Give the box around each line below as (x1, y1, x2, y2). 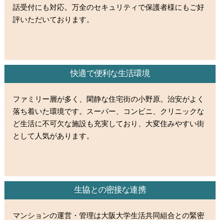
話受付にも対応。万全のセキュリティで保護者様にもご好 (13, 3, 205, 12)
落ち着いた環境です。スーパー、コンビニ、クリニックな (13, 107, 205, 116)
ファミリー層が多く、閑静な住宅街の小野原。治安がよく (13, 95, 205, 104)
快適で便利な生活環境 (70, 69, 150, 79)
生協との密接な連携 (74, 185, 146, 195)
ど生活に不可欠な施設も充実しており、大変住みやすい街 (13, 119, 205, 128)
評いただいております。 (13, 15, 94, 24)
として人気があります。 (13, 132, 94, 140)
